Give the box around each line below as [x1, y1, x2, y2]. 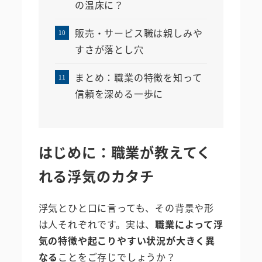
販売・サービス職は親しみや [74, 26, 203, 40]
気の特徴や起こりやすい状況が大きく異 [38, 233, 215, 248]
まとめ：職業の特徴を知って [74, 70, 202, 85]
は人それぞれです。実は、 [38, 217, 156, 232]
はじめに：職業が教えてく [38, 142, 212, 163]
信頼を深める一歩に [74, 87, 164, 101]
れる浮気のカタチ [38, 166, 154, 187]
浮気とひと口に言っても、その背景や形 [38, 201, 214, 215]
